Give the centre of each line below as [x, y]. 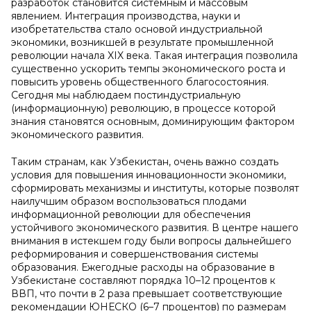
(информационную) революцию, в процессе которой [143, 108]
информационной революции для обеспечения [131, 215]
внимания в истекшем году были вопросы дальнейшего [151, 241]
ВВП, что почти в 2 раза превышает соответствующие [147, 294]
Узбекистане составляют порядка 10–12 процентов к [143, 280]
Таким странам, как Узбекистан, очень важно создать [145, 162]
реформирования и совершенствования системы [135, 254]
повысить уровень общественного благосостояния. [140, 82]
